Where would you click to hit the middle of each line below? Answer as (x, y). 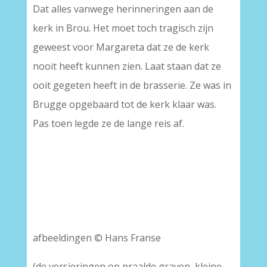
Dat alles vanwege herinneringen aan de (123, 9)
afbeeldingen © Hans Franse (97, 238)
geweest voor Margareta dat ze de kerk (121, 47)
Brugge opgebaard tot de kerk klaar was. (124, 104)
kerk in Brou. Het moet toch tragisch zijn (123, 28)
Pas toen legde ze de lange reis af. (108, 123)
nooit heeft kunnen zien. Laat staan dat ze (127, 66)
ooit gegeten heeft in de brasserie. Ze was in (132, 85)
